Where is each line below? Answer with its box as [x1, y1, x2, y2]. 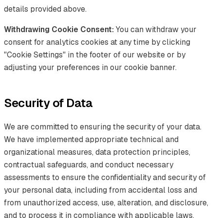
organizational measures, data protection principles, [4, 146, 190, 157]
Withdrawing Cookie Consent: [4, 24, 114, 35]
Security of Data [4, 95, 93, 110]
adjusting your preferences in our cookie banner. [4, 62, 177, 73]
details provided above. [4, 3, 87, 14]
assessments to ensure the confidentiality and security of [4, 172, 206, 182]
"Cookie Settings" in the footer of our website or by [4, 49, 185, 60]
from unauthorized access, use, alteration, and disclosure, [4, 197, 208, 208]
